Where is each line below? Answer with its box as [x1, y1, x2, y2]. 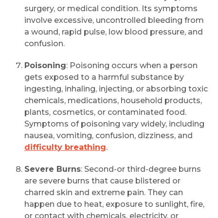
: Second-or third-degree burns [81, 164, 201, 174]
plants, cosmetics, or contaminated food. [24, 108, 186, 117]
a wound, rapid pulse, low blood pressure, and [24, 27, 203, 36]
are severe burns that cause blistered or [24, 176, 181, 185]
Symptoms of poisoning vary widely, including [24, 119, 204, 128]
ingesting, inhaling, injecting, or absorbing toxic [24, 84, 208, 93]
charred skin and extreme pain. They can [24, 188, 183, 197]
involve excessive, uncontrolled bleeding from [24, 16, 204, 25]
